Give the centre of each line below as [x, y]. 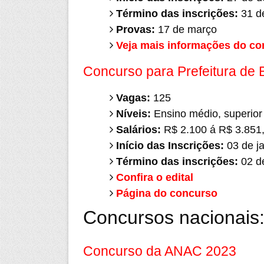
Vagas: [133, 98]
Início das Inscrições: [170, 146]
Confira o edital [154, 177]
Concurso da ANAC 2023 [159, 251]
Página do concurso [166, 193]
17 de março [186, 29]
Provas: [135, 29]
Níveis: [135, 114]
